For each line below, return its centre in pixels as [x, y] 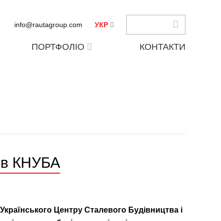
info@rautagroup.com [48, 25]
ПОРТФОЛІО [58, 47]
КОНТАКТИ [162, 47]
